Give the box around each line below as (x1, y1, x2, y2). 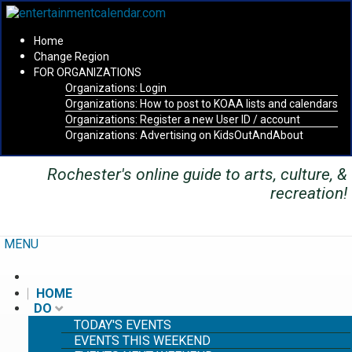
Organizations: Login (65, 82, 167, 94)
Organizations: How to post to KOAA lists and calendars (65, 97, 338, 110)
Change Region (34, 50, 109, 63)
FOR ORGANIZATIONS (34, 66, 141, 79)
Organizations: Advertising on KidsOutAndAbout (65, 129, 303, 141)
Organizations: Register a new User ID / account (65, 113, 300, 126)
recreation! (270, 184, 347, 203)
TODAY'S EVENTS (74, 317, 171, 332)
